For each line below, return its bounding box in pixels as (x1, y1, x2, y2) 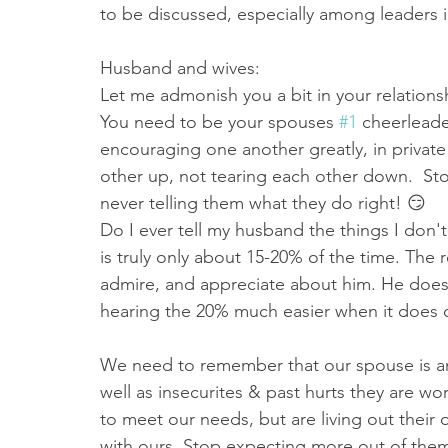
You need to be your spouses (100, 111, 339, 133)
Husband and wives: (100, 57, 260, 79)
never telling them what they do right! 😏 (100, 192, 431, 214)
